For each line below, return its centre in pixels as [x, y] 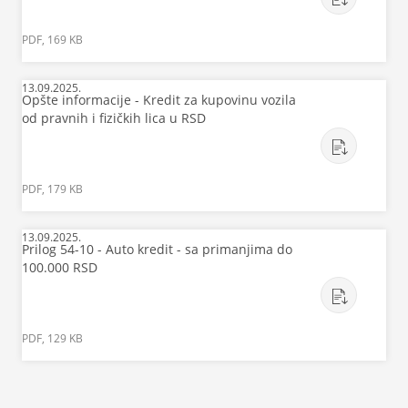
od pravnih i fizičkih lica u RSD [114, 118]
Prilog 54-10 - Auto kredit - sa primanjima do [157, 250]
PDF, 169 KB [52, 40]
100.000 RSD [60, 268]
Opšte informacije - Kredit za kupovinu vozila [159, 100]
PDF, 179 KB [52, 189]
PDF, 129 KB [52, 339]
